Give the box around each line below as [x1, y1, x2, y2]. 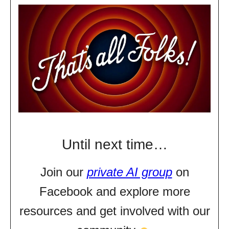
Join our [40, 165, 83, 179]
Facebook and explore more [39, 185, 190, 199]
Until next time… [61, 136, 168, 153]
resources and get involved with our [19, 204, 210, 218]
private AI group [86, 165, 172, 179]
